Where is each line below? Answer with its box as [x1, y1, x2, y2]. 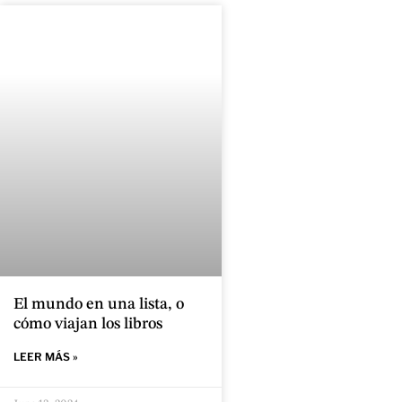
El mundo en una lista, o [13, 296, 184, 313]
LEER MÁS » [13, 350, 78, 364]
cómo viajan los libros [13, 316, 162, 333]
